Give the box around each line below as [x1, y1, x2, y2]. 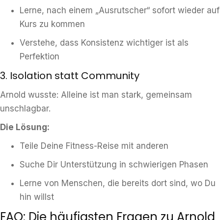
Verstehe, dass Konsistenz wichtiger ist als [20, 38, 189, 48]
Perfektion [20, 52, 59, 61]
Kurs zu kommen [20, 19, 85, 29]
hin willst [20, 192, 54, 202]
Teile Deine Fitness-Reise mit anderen [20, 141, 168, 151]
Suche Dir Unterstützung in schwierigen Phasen [20, 160, 208, 169]
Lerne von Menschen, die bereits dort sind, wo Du [20, 178, 216, 188]
